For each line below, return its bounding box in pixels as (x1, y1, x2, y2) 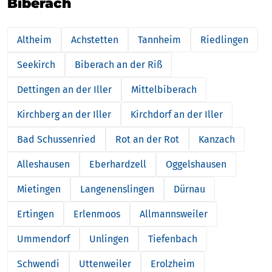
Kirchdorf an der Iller (131, 108, 223, 120)
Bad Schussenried (17, 133, 96, 145)
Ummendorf (17, 233, 70, 245)
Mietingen (17, 183, 61, 195)
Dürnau (174, 183, 205, 195)
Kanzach (199, 133, 235, 145)
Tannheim (138, 33, 181, 46)
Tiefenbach (148, 233, 197, 245)
